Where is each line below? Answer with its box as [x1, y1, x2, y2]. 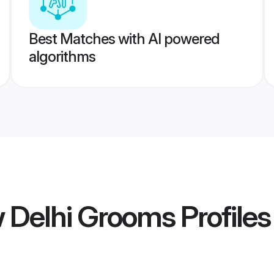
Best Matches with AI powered [28, 30, 220, 48]
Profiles [175, 198, 270, 235]
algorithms [28, 48, 95, 65]
